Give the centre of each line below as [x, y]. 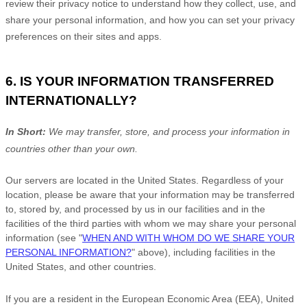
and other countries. [111, 266]
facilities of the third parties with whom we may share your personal [151, 223]
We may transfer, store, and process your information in [169, 131]
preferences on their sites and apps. [84, 37]
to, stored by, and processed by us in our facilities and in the [135, 209]
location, [24, 194]
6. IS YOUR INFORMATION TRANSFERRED [140, 81]
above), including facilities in [197, 252]
